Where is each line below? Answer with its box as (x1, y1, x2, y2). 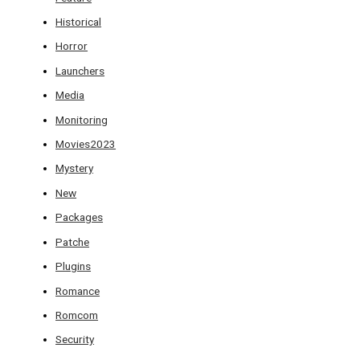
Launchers (55, 63, 105, 77)
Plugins (55, 260, 92, 273)
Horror (55, 39, 88, 53)
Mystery (55, 162, 94, 175)
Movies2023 (55, 137, 117, 151)
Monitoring (55, 112, 108, 126)
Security (55, 333, 95, 346)
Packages (55, 211, 104, 224)
